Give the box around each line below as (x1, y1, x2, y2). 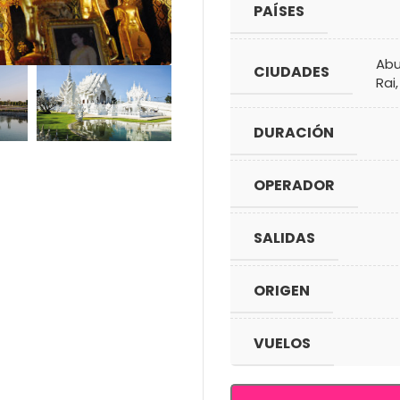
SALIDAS (254, 228, 315, 248)
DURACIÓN (254, 122, 334, 143)
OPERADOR (254, 175, 335, 196)
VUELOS (254, 333, 311, 354)
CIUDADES (254, 62, 329, 82)
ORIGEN (254, 280, 310, 301)
